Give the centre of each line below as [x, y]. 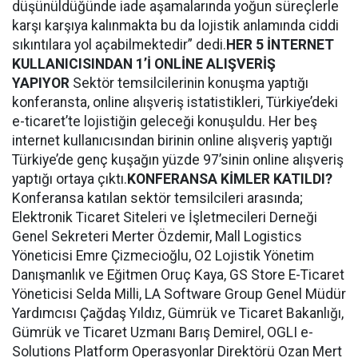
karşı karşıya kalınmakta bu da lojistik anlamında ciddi [175, 26]
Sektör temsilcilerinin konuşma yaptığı [191, 83]
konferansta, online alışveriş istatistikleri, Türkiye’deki [175, 102]
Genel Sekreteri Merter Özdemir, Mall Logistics [157, 237]
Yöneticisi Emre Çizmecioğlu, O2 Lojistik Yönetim [163, 256]
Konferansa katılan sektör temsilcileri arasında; [157, 198]
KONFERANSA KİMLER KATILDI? [230, 179]
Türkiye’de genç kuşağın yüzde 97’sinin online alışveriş [178, 160]
